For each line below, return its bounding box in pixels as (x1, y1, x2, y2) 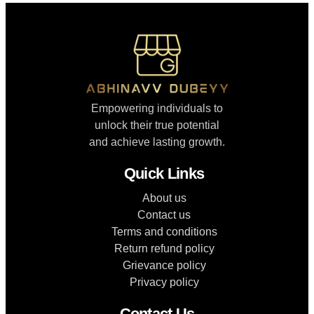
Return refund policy (114, 242, 214, 254)
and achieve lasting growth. (89, 135, 225, 148)
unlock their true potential (95, 118, 219, 131)
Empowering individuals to (91, 102, 223, 114)
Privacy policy (129, 275, 199, 288)
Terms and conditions (111, 225, 217, 238)
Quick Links (123, 164, 205, 182)
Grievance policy (122, 259, 206, 271)
